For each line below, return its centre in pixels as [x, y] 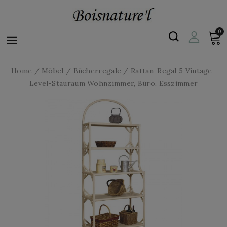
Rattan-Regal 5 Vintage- [174, 71]
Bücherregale [97, 71]
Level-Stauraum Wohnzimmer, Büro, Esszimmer [113, 83]
